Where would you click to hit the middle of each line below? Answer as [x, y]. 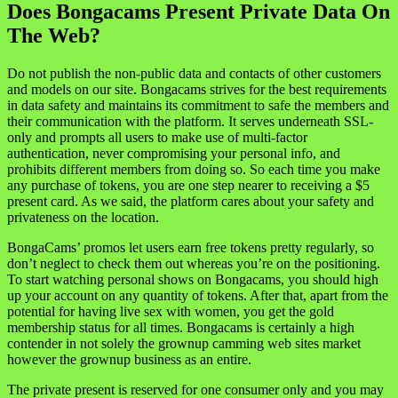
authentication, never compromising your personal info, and [174, 154]
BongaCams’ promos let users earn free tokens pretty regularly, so [191, 248]
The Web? [54, 36]
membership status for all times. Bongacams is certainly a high [181, 328]
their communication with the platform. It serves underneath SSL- [190, 122]
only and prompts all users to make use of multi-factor [157, 138]
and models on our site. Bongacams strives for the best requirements [197, 90]
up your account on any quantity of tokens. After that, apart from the [198, 296]
